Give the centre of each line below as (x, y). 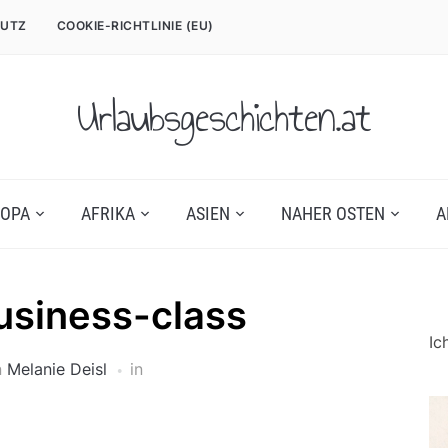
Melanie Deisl (56, 369)
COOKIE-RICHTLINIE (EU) (135, 25)
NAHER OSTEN (332, 213)
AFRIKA (107, 213)
